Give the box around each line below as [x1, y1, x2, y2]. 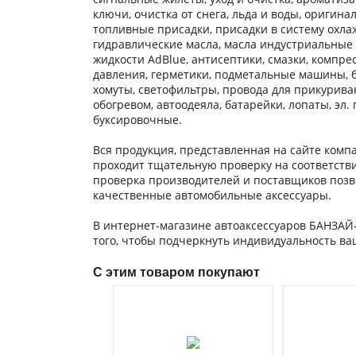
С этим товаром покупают [93, 265, 260, 279]
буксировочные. [93, 111, 182, 127]
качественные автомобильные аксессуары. [93, 187, 331, 203]
